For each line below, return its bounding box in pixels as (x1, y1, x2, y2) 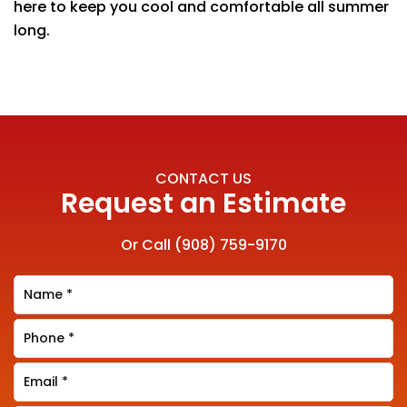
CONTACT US (155, 168, 252, 189)
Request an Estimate (61, 184, 346, 223)
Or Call (120, 234, 174, 255)
